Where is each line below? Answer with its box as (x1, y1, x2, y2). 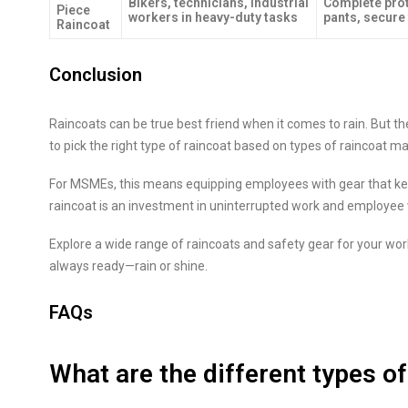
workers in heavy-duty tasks (128, 10, 298, 25)
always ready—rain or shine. (49, 259, 208, 273)
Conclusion (49, 64, 142, 86)
